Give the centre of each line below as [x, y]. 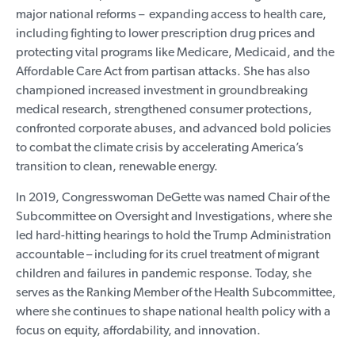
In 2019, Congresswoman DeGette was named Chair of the [173, 197]
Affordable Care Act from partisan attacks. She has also [163, 71]
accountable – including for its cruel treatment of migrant [168, 254]
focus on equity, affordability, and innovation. [138, 330]
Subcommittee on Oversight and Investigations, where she [174, 216]
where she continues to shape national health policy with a [173, 311]
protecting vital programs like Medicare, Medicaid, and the [175, 52]
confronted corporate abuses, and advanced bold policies [174, 128]
